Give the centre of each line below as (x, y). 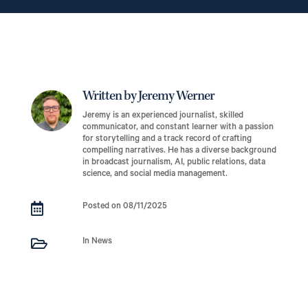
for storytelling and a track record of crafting (167, 140)
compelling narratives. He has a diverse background (179, 152)
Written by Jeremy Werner (148, 97)
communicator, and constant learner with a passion (178, 128)
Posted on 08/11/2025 (124, 207)
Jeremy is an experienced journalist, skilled (163, 117)
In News (97, 242)
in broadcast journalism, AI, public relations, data (174, 163)
